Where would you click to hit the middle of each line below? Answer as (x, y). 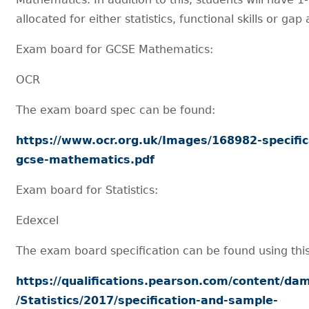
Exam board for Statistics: (87, 190)
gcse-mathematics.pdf (86, 159)
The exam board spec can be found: (116, 110)
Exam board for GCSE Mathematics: (115, 49)
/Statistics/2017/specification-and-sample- (147, 300)
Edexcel (38, 220)
